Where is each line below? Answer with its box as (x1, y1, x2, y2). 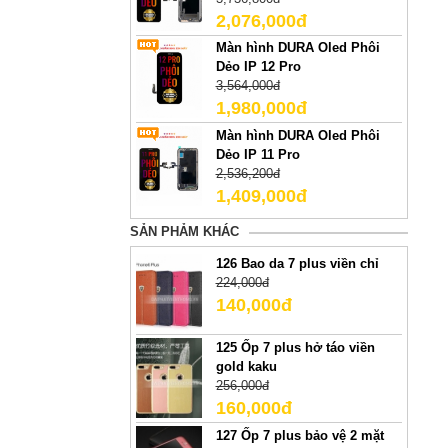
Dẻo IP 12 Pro (215, 59, 301, 75)
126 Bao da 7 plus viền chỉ (215, 256, 379, 272)
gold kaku (215, 359, 277, 375)
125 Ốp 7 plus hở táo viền (215, 340, 375, 356)
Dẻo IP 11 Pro (215, 147, 300, 163)
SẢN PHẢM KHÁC (129, 223, 239, 239)
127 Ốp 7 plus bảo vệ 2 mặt (215, 427, 384, 443)
